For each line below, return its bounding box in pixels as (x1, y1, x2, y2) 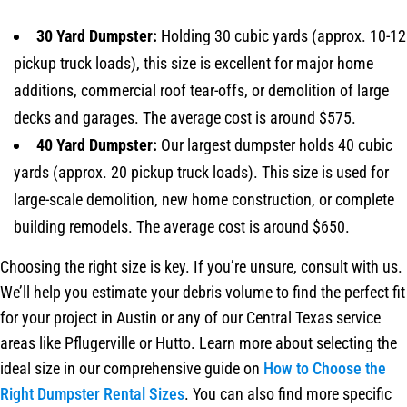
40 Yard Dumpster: (36, 134, 157, 154)
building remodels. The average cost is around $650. (14, 216, 350, 236)
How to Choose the (263, 358, 386, 378)
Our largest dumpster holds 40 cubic (157, 134, 392, 154)
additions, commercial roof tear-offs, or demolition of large (14, 80, 389, 100)
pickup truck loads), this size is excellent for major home (14, 53, 373, 73)
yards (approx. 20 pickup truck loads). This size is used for (14, 162, 389, 182)
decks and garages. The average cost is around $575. (14, 107, 356, 127)
